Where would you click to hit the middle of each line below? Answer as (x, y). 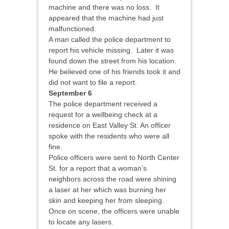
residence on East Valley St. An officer (110, 125)
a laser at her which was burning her (107, 190)
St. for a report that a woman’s (98, 168)
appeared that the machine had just (106, 18)
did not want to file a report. (95, 83)
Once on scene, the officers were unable (114, 211)
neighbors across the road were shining (112, 179)
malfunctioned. (73, 29)
